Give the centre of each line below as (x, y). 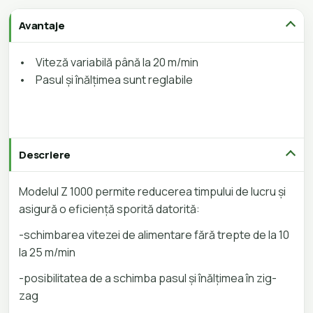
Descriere (45, 155)
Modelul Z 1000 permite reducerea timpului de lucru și (152, 192)
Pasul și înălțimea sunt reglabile (116, 80)
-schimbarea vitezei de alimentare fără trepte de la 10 (154, 235)
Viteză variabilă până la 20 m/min (117, 63)
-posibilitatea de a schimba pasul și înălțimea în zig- (148, 278)
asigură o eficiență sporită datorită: (109, 209)
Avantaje (42, 26)
